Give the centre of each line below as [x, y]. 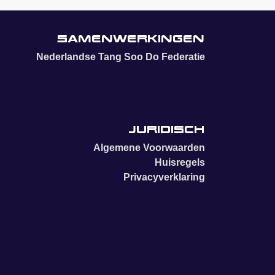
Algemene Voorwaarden [149, 148]
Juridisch [167, 130]
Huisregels [180, 163]
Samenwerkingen [131, 39]
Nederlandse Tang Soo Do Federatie [121, 57]
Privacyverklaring [164, 177]
